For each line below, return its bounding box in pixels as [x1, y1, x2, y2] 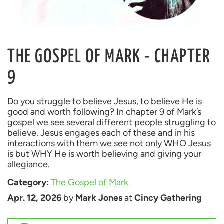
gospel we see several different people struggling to [7, 117, 216, 128]
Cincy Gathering [134, 192, 202, 204]
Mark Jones [75, 192, 122, 204]
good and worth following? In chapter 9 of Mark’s [7, 106, 201, 118]
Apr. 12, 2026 [7, 192, 61, 204]
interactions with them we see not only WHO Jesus [7, 138, 211, 149]
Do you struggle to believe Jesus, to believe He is [7, 96, 202, 107]
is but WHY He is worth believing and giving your [7, 148, 201, 160]
